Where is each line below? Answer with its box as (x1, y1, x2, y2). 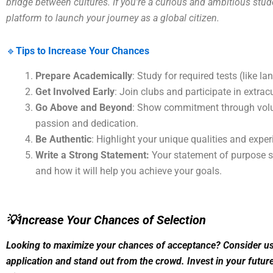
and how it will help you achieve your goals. (35, 165, 222, 177)
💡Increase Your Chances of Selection (6, 212, 206, 227)
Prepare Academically (35, 69, 132, 82)
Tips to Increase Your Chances (16, 44, 149, 57)
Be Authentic (35, 133, 91, 145)
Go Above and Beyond (35, 101, 132, 113)
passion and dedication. (35, 117, 138, 129)
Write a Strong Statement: (35, 149, 149, 161)
